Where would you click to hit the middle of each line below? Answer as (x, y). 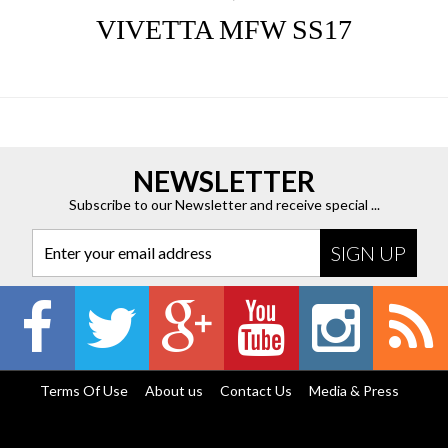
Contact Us (256, 390)
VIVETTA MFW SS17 (223, 30)
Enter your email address (128, 253)
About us (174, 390)
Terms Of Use (84, 390)
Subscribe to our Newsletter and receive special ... (224, 205)
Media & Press (354, 390)
